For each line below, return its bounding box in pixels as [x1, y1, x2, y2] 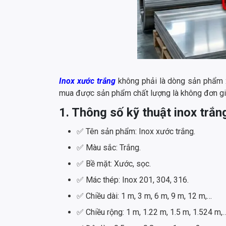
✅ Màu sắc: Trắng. [77, 143, 141, 153]
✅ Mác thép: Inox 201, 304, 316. [77, 175, 191, 185]
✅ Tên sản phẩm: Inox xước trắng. [77, 127, 197, 137]
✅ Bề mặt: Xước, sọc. [77, 159, 155, 169]
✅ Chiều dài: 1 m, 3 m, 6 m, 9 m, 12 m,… [77, 191, 214, 201]
